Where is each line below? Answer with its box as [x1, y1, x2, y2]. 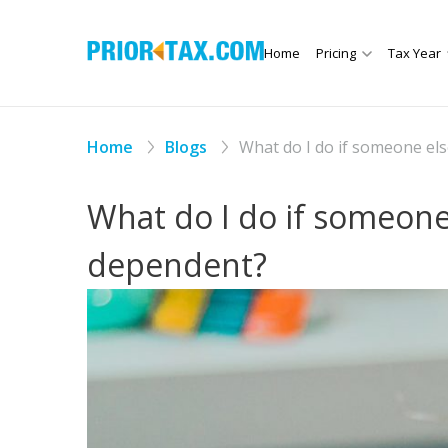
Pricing [315, 44, 356, 63]
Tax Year [387, 44, 441, 63]
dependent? [87, 243, 267, 287]
